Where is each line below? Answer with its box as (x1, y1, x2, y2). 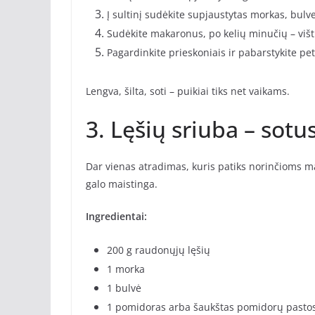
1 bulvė (107, 281, 141, 295)
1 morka (107, 262, 145, 276)
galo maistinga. (86, 177, 157, 191)
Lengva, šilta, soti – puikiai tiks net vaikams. (86, 84, 290, 98)
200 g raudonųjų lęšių (107, 243, 210, 257)
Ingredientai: (86, 210, 147, 224)
